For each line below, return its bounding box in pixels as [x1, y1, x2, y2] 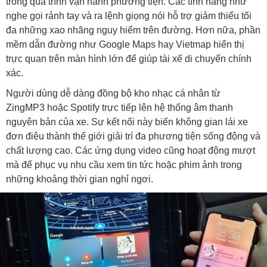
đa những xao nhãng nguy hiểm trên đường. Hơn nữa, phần [6, 24, 260, 35]
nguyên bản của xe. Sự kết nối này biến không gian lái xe [6, 116, 248, 127]
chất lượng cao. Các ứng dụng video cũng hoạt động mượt [6, 145, 255, 156]
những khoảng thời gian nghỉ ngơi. [6, 173, 153, 184]
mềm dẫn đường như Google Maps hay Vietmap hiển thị [6, 39, 244, 49]
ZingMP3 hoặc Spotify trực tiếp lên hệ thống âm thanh [6, 102, 233, 113]
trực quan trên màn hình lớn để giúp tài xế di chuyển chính [6, 53, 252, 64]
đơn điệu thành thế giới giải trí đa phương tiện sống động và [6, 131, 260, 141]
